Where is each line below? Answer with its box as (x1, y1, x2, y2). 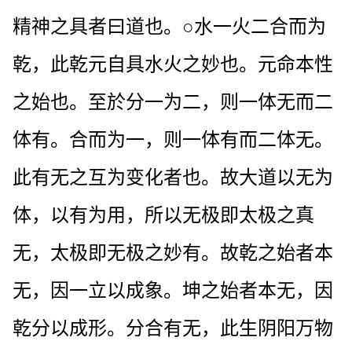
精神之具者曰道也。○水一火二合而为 (13, 16, 326, 37)
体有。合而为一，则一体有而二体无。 (13, 129, 333, 150)
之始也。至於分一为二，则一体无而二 (13, 91, 333, 112)
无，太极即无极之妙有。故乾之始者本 (13, 242, 333, 263)
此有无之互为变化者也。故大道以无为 (13, 167, 333, 188)
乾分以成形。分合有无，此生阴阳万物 (13, 317, 333, 339)
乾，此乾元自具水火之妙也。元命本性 (13, 53, 333, 75)
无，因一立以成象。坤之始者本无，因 (13, 280, 333, 301)
